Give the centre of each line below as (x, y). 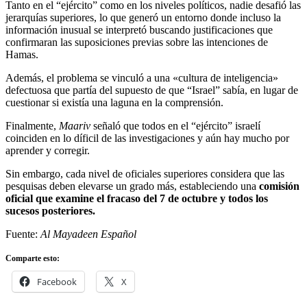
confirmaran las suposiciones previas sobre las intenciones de (137, 42)
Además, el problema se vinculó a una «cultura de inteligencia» (142, 78)
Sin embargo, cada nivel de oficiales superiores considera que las (145, 174)
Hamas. (22, 55)
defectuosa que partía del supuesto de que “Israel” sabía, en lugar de (152, 90)
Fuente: (23, 234)
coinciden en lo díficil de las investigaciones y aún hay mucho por (147, 138)
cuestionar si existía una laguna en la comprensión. (114, 103)
